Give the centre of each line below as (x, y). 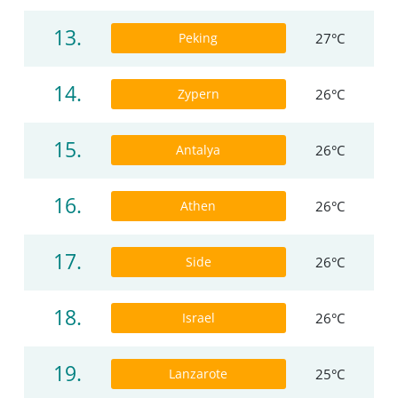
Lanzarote (199, 374)
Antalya (199, 150)
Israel (198, 318)
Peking (199, 38)
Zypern (198, 94)
